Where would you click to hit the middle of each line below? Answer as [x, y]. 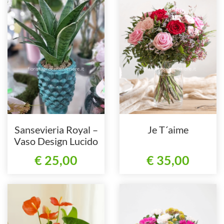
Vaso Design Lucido [56, 141]
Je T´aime [168, 129]
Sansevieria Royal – [56, 129]
